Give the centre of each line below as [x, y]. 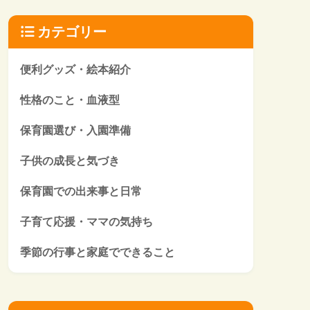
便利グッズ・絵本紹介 [75, 70]
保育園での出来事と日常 [81, 191]
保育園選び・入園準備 [75, 130]
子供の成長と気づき [70, 161]
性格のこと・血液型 [70, 100]
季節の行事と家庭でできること [98, 252]
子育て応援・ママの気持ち [86, 222]
